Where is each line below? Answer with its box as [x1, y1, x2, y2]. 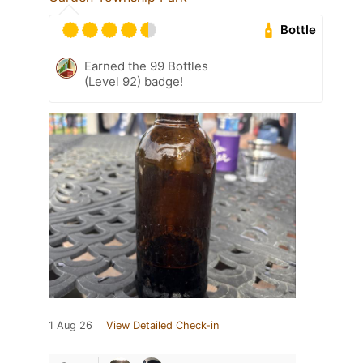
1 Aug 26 [49, 318, 92, 331]
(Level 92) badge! [84, 73, 183, 89]
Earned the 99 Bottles [84, 58, 208, 74]
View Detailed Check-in [106, 318, 219, 331]
